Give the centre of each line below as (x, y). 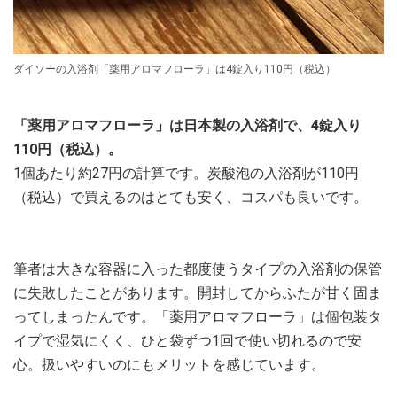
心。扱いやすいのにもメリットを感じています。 (169, 365)
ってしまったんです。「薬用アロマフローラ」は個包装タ (198, 317)
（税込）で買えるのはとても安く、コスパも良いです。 (191, 197)
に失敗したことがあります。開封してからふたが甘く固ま (198, 293)
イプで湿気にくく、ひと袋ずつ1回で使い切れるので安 (187, 341)
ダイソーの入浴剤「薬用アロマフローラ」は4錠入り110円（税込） (175, 69)
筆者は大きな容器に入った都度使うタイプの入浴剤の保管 (198, 269)
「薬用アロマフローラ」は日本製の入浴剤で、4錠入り (187, 125)
